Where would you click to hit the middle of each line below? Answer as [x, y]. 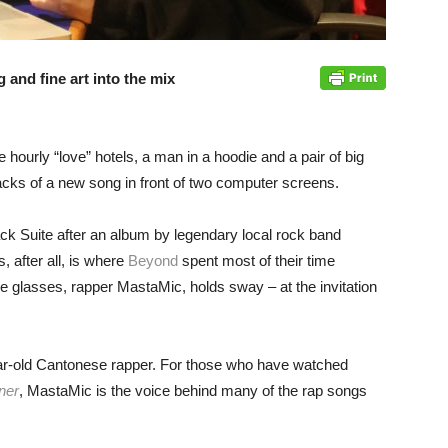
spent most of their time [256, 260]
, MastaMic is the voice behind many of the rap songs [193, 390]
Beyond [153, 260]
